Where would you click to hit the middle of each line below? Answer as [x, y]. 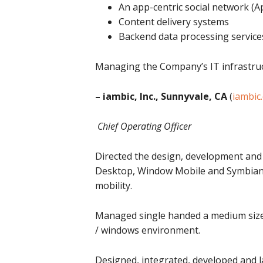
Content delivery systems [174, 22]
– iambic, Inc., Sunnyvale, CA [161, 96]
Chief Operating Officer [143, 126]
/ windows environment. [148, 230]
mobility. [114, 186]
